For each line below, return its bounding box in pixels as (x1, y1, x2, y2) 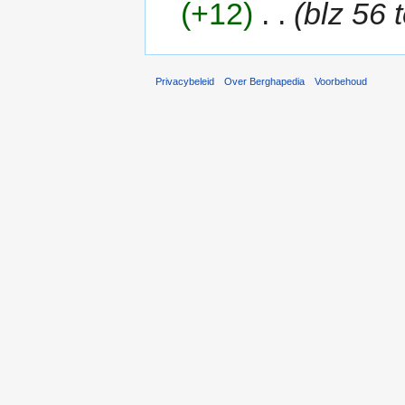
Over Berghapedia (224, 75, 306, 87)
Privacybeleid (155, 75, 214, 87)
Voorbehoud (315, 75, 368, 87)
